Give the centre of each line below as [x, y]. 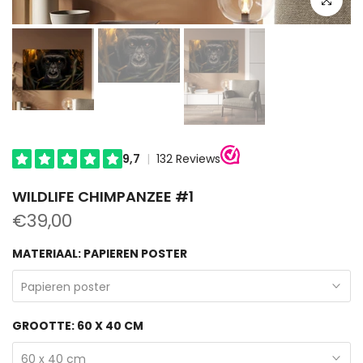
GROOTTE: [45, 325]
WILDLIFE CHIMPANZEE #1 [103, 196]
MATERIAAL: [48, 253]
